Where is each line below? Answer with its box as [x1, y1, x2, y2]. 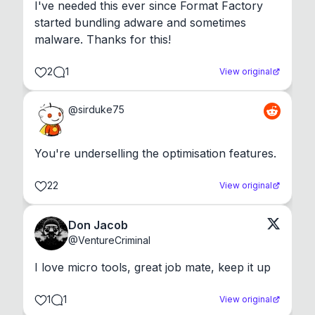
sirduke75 [78, 103, 124, 116]
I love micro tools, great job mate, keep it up [34, 260, 271, 275]
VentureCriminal [78, 234, 150, 247]
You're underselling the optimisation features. [34, 146, 276, 161]
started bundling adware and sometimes [34, 15, 246, 30]
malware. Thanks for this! [34, 32, 171, 47]
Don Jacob [68, 218, 128, 233]
